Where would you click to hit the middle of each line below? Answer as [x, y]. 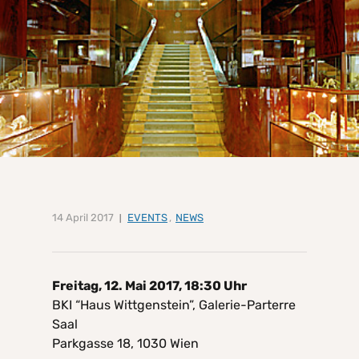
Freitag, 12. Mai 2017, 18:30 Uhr [149, 286]
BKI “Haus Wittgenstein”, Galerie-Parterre [174, 305]
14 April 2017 [83, 218]
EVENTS [147, 218]
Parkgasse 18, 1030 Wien [125, 344]
